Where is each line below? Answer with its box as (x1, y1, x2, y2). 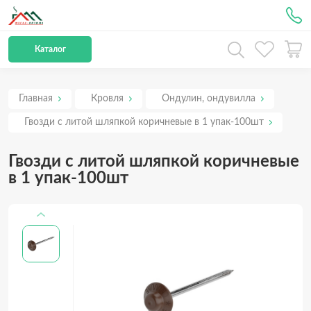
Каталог (34, 45, 66, 53)
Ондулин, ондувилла (162, 94, 255, 103)
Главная (19, 94, 53, 103)
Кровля (91, 94, 124, 103)
